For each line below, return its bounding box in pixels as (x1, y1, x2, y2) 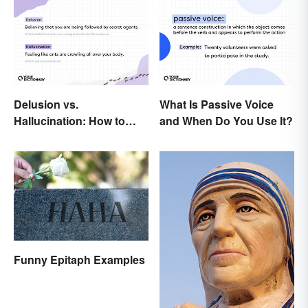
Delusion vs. (14, 96, 78, 113)
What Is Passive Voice (159, 96, 274, 113)
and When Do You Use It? (159, 113, 293, 129)
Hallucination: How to (14, 113, 125, 129)
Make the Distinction (14, 129, 120, 146)
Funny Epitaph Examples (14, 252, 145, 268)
